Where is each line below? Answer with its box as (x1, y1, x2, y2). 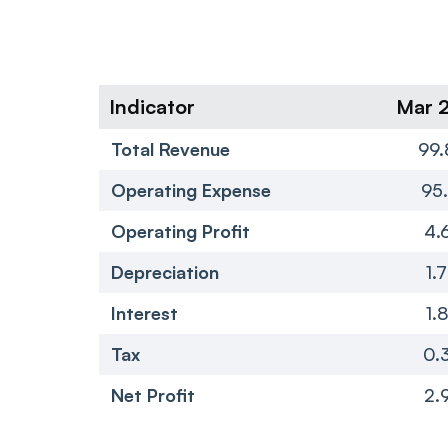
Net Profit (111, 383, 195, 406)
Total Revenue (111, 137, 230, 160)
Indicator (109, 93, 195, 119)
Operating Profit (111, 219, 250, 242)
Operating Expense (111, 178, 271, 201)
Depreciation (111, 260, 219, 283)
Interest (111, 301, 178, 324)
